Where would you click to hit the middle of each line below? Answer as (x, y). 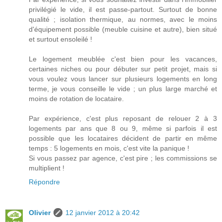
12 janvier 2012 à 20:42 (103, 213)
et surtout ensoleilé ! (60, 39)
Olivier (40, 213)
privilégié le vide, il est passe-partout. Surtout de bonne (123, 10)
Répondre (44, 182)
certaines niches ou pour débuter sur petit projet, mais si (123, 69)
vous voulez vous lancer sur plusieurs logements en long (123, 79)
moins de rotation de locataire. (76, 99)
